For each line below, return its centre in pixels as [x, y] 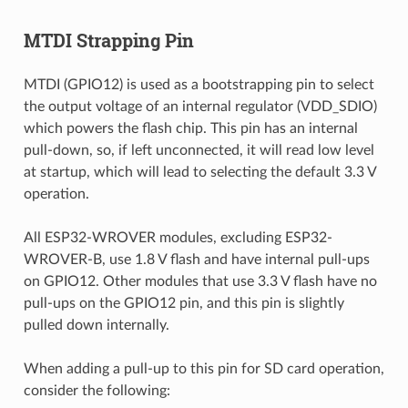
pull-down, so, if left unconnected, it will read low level [199, 150]
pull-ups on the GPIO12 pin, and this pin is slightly [184, 303]
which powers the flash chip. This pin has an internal [190, 128]
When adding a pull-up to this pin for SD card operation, [204, 368]
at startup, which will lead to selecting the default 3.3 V [199, 172]
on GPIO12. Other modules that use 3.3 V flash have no [200, 281]
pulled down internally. [96, 325]
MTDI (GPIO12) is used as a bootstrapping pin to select [199, 84]
